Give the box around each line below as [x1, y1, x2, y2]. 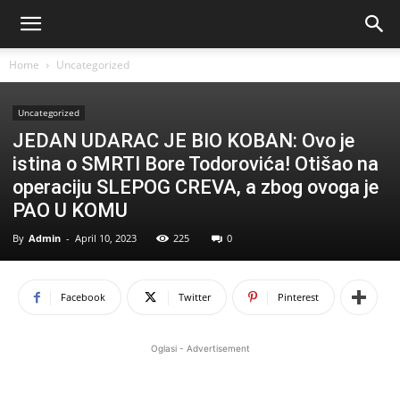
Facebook [61, 290, 105, 304]
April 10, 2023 [75, 231, 137, 245]
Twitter [179, 290, 211, 304]
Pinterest [278, 290, 319, 304]
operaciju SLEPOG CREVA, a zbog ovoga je [12, 176, 379, 198]
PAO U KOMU [12, 199, 128, 221]
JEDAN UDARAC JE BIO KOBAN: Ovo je [12, 129, 354, 152]
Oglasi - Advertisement [150, 343, 250, 354]
